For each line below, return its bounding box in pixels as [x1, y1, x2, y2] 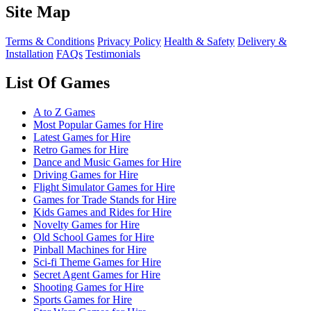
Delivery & [237, 35, 287, 47]
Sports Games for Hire [33, 294, 132, 306]
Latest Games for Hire [33, 131, 131, 144]
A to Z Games [33, 106, 95, 119]
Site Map [6, 2, 70, 21]
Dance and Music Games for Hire [33, 156, 181, 169]
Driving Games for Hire [33, 169, 138, 181]
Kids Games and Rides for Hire [33, 206, 171, 219]
